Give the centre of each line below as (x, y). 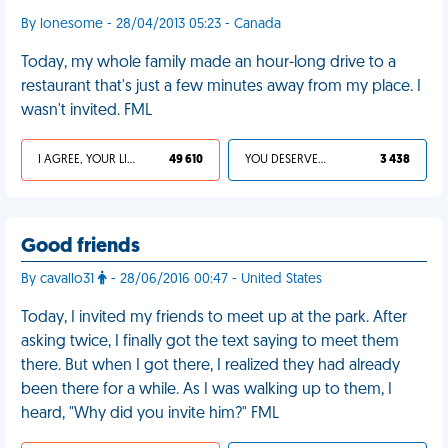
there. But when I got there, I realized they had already (210, 366)
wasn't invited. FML (86, 111)
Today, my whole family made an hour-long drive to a (208, 63)
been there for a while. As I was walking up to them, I (206, 390)
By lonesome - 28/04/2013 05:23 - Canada (151, 24)
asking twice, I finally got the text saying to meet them (210, 342)
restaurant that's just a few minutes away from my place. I (221, 87)
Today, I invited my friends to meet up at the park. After (214, 318)
